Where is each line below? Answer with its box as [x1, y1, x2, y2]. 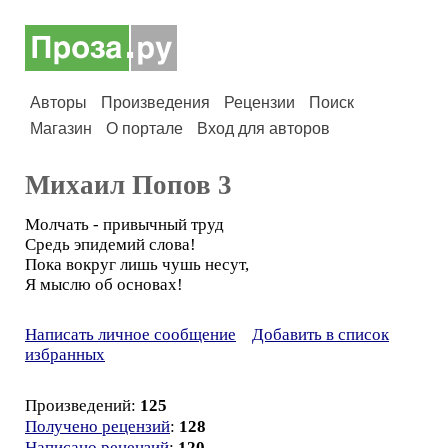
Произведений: [25, 396, 140, 415]
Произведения [101, 94, 210, 111]
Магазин [30, 120, 92, 137]
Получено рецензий [25, 417, 170, 436]
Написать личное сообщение [25, 325, 236, 344]
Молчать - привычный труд [25, 215, 224, 234]
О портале [106, 120, 183, 137]
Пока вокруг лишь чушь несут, [25, 255, 249, 274]
